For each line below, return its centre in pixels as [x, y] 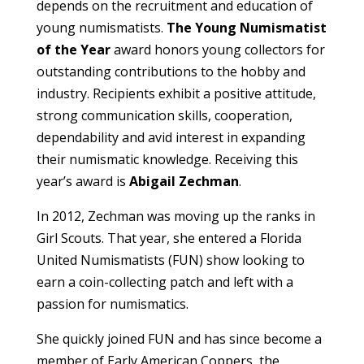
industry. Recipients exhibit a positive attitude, [176, 93]
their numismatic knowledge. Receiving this [167, 159]
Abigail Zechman [184, 181]
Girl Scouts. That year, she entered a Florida [169, 238]
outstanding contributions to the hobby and [171, 71]
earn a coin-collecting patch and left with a [165, 282]
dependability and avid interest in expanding [171, 137]
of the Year [73, 49]
